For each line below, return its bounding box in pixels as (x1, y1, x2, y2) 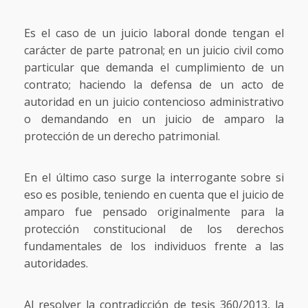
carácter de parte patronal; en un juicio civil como (24, 42, 284, 58)
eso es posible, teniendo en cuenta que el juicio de (24, 186, 284, 202)
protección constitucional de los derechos (24, 221, 284, 236)
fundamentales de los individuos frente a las (24, 238, 284, 254)
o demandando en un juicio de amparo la (24, 111, 284, 126)
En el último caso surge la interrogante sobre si (24, 169, 284, 185)
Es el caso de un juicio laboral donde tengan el (24, 25, 284, 41)
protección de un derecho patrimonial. (24, 128, 220, 144)
